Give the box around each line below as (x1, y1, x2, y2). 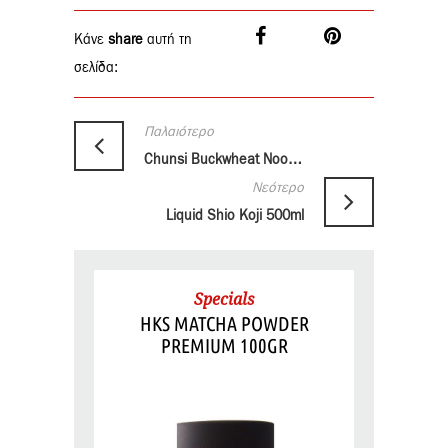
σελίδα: (74, 61, 118, 76)
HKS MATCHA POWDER (139, 312, 309, 336)
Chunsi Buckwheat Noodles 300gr (288, 153, 302, 168)
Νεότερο (252, 181, 304, 196)
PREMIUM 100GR (160, 334, 288, 358)
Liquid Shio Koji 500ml (166, 209, 304, 224)
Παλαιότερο (144, 125, 214, 140)
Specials (194, 288, 254, 311)
